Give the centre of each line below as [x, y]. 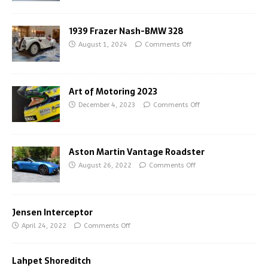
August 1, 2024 [103, 44]
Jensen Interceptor [52, 212]
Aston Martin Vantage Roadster [137, 152]
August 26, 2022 [105, 165]
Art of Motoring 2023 [113, 91]
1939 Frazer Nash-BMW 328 [126, 31]
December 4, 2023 [107, 105]
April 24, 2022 [44, 226]
